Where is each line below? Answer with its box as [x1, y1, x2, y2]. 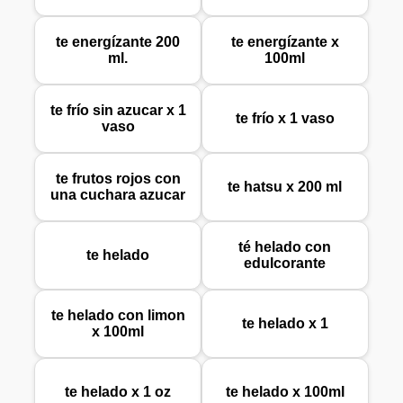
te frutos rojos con [55, 171, 181, 187]
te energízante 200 [56, 34, 181, 50]
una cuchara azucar [50, 187, 186, 203]
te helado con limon [50, 308, 185, 324]
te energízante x [230, 34, 339, 50]
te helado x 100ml [225, 384, 345, 400]
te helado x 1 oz [65, 384, 172, 400]
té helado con [238, 239, 332, 255]
